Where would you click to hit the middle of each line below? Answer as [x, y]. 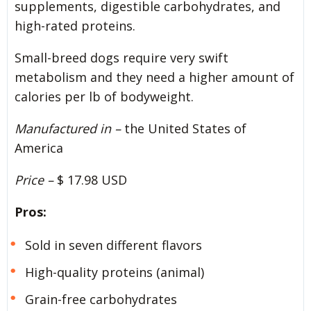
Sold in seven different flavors [113, 245]
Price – [34, 179]
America [39, 148]
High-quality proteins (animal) [114, 272]
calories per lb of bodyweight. [104, 96]
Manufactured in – [69, 128]
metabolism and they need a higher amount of [154, 77]
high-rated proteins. [75, 25]
